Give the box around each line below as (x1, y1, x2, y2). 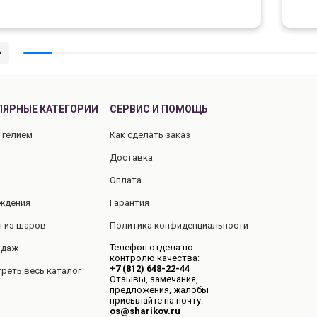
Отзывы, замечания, (109, 273, 198, 284)
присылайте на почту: (109, 294, 203, 306)
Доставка (109, 151, 153, 163)
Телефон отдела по (109, 241, 193, 253)
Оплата (109, 174, 142, 185)
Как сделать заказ (109, 129, 190, 140)
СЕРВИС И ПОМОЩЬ (109, 103, 208, 115)
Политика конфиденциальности (109, 219, 248, 231)
